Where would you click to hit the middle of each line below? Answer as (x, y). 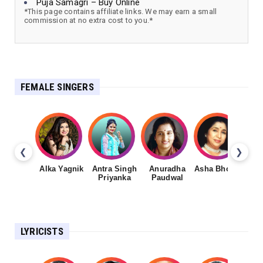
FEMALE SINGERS (57, 87)
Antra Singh (114, 169)
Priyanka (114, 178)
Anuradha (167, 169)
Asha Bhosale (220, 169)
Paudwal (167, 178)
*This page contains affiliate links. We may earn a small (121, 12)
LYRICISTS (42, 232)
